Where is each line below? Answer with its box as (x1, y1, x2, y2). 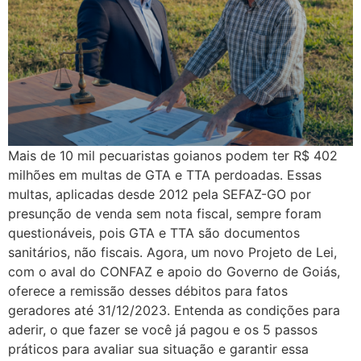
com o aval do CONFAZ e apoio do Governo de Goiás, (8, 263, 340, 280)
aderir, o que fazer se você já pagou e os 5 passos (8, 322, 317, 338)
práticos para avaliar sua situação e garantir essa (8, 341, 309, 357)
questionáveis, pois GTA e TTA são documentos (8, 225, 300, 241)
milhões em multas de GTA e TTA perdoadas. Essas (8, 167, 322, 183)
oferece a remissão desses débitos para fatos (8, 283, 288, 299)
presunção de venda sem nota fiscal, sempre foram (8, 205, 322, 222)
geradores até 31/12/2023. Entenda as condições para (8, 302, 340, 318)
